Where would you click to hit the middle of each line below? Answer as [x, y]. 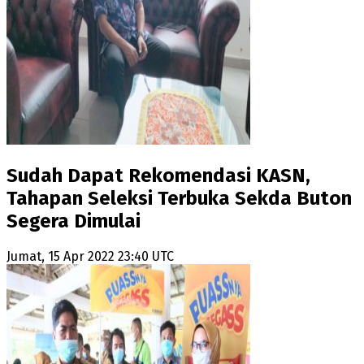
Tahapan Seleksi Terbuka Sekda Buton [179, 198]
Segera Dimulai [74, 221]
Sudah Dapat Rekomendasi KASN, [158, 175]
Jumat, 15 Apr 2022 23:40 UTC [90, 256]
